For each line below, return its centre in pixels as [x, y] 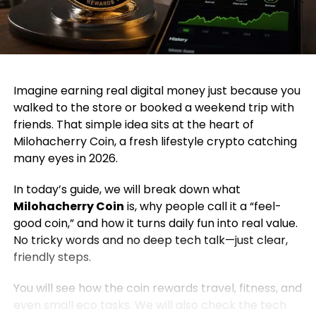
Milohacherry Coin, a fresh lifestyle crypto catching [155, 142]
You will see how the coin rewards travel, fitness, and [157, 288]
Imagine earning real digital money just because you [157, 91]
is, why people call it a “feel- [202, 207]
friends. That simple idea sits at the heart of [133, 125]
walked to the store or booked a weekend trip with [153, 108]
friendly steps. [52, 257]
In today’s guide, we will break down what [127, 190]
